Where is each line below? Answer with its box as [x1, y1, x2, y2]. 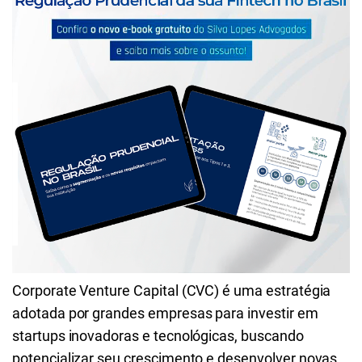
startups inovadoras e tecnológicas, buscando [12, 327, 304, 344]
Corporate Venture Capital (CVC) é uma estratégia [12, 282, 331, 299]
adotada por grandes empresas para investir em [12, 305, 318, 322]
